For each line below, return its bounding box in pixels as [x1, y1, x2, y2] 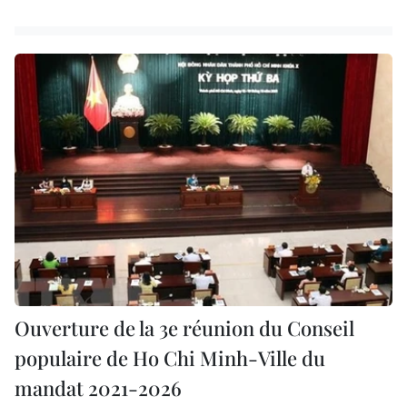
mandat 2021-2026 [15, 373, 182, 402]
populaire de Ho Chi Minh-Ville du [15, 343, 325, 372]
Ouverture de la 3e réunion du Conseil [15, 313, 354, 342]
